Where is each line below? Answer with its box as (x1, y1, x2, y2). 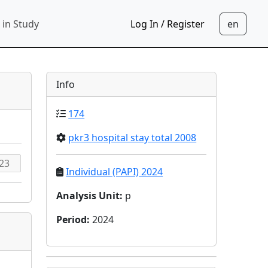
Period (56, 213, 87, 226)
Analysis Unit (56, 189, 120, 202)
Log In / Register (130, 17, 205, 31)
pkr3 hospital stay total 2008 (68, 131, 197, 144)
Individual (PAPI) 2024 (66, 165, 163, 178)
